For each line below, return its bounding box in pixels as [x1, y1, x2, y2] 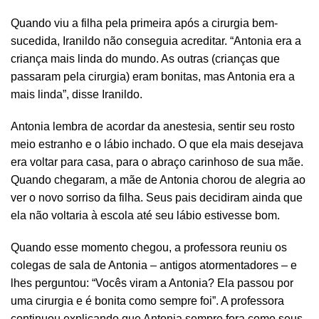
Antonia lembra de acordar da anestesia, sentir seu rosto [11, 120, 295, 133]
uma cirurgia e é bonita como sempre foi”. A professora [11, 295, 284, 308]
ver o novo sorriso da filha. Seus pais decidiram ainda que [11, 192, 303, 204]
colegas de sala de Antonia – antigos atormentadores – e [11, 259, 297, 272]
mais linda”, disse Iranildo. [11, 88, 142, 101]
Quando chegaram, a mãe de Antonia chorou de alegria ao [11, 174, 305, 187]
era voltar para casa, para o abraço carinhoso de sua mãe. [11, 156, 303, 169]
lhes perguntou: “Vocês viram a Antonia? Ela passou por [11, 277, 293, 290]
